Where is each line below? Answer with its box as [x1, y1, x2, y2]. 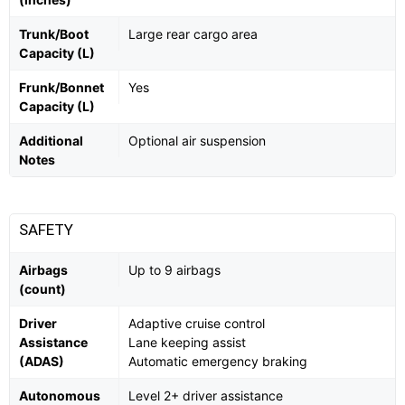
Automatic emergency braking [128, 353, 307, 370]
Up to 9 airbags [128, 262, 221, 278]
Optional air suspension [128, 133, 266, 149]
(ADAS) [19, 353, 64, 370]
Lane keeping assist [128, 334, 246, 351]
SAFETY [19, 221, 77, 240]
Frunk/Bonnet [19, 80, 104, 96]
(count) [19, 281, 66, 297]
